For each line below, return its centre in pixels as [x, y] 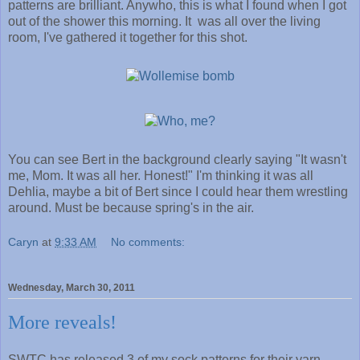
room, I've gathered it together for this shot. [128, 37]
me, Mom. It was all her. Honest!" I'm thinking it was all [161, 175]
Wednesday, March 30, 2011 [72, 287]
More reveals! [62, 322]
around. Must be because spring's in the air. [131, 207]
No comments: [148, 242]
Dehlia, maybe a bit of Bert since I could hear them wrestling [178, 191]
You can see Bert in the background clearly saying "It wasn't [177, 159]
